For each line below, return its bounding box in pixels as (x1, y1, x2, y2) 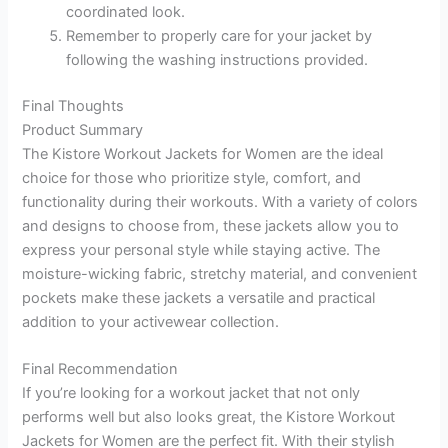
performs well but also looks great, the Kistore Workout (22, 408, 396, 427)
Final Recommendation (22, 360, 179, 379)
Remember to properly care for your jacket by (66, 27, 373, 46)
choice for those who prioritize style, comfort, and (22, 168, 362, 187)
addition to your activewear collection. (22, 312, 280, 331)
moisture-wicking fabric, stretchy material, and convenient (22, 264, 418, 283)
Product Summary (22, 120, 144, 139)
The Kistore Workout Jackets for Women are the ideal (22, 144, 384, 163)
